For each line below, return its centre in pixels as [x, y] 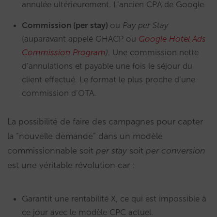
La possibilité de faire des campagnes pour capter [105, 121]
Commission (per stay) [66, 25]
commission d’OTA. [59, 93]
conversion [183, 150]
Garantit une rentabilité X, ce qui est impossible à [114, 198]
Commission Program [64, 52]
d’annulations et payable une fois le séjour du [107, 66]
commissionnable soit [52, 150]
